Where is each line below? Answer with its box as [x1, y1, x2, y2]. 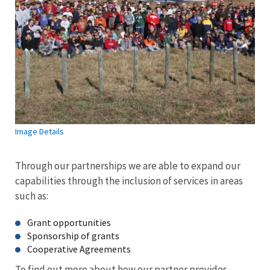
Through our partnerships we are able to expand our [15, 159, 240, 172]
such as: [15, 189, 48, 202]
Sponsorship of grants [27, 229, 119, 242]
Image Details [15, 125, 64, 137]
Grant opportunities [27, 216, 111, 228]
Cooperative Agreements [27, 242, 131, 255]
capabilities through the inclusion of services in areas [15, 174, 243, 187]
